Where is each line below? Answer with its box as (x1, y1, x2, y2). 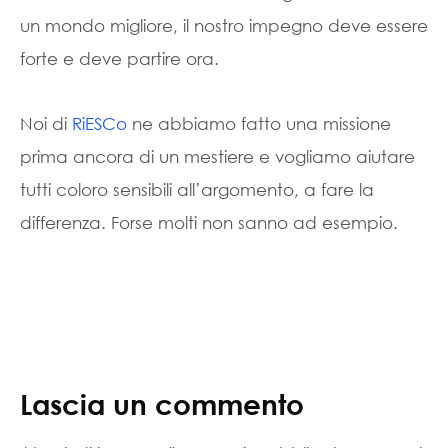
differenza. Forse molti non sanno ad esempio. (20, 212, 398, 234)
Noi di (20, 113, 72, 135)
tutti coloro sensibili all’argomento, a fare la (20, 179, 374, 201)
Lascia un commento (20, 386, 304, 422)
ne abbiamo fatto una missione (127, 113, 391, 135)
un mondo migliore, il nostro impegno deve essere (20, 15, 428, 37)
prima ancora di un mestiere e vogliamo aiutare (20, 146, 415, 168)
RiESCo (72, 113, 127, 135)
